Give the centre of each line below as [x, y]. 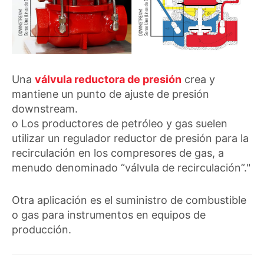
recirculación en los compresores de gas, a [118, 153]
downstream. [46, 109]
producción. [42, 230]
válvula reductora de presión [108, 80]
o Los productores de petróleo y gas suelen [120, 124]
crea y [198, 80]
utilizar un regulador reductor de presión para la [130, 138]
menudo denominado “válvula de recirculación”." [131, 168]
